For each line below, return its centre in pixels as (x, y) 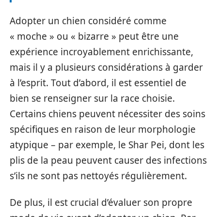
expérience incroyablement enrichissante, (101, 52)
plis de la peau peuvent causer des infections (108, 161)
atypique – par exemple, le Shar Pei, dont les (107, 145)
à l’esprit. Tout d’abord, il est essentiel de (98, 83)
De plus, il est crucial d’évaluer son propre (101, 202)
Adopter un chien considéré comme (88, 21)
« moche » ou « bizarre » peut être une (94, 37)
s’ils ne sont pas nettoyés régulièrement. (98, 176)
